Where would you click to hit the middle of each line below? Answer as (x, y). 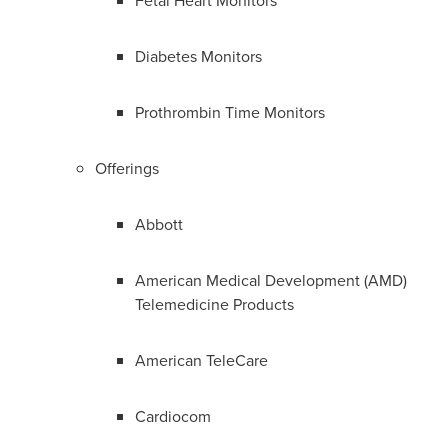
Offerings (127, 168)
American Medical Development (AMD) (271, 280)
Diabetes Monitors (198, 56)
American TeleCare (201, 360)
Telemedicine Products (214, 304)
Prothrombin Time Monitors (230, 112)
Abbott (159, 224)
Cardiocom (173, 416)
